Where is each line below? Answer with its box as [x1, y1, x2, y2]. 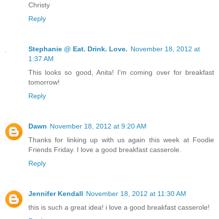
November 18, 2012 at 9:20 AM [50, 122, 147, 131]
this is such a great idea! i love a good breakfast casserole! [28, 203, 210, 212]
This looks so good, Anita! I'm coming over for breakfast [28, 68, 214, 77]
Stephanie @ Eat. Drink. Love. [28, 45, 128, 53]
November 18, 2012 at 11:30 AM [86, 190, 186, 198]
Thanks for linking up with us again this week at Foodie [28, 136, 214, 144]
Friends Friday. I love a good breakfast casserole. [28, 146, 181, 154]
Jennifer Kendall [28, 190, 83, 198]
